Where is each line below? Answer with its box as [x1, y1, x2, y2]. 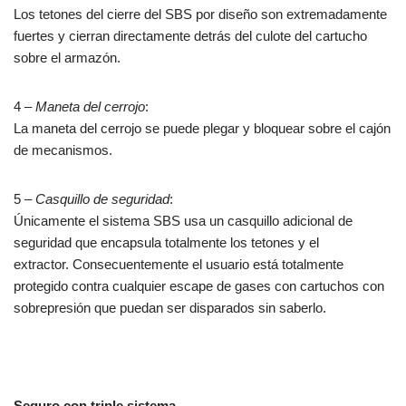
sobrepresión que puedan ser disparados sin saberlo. [14, 300, 326, 316]
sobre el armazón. [14, 50, 121, 66]
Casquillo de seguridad [35, 191, 169, 208]
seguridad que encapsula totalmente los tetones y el [14, 235, 319, 251]
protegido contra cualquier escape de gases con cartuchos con [14, 278, 384, 295]
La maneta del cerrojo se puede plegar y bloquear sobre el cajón [14, 121, 391, 137]
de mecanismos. [14, 142, 112, 159]
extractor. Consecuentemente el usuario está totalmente [14, 256, 343, 273]
